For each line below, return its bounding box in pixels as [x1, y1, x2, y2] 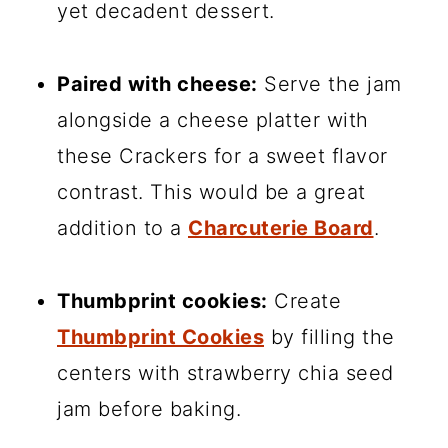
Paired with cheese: [57, 71, 258, 96]
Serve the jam [257, 71, 402, 96]
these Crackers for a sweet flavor [57, 143, 388, 168]
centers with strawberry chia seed [57, 360, 394, 385]
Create [267, 288, 341, 313]
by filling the [264, 324, 395, 349]
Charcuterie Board [188, 215, 374, 240]
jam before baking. [57, 396, 241, 421]
